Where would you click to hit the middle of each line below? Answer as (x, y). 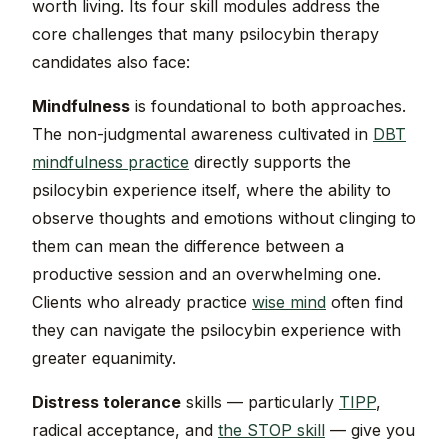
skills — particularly (260, 402)
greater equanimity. (104, 358)
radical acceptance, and (125, 430)
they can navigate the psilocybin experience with (216, 330)
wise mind (289, 302)
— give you (370, 430)
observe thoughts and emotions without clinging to (224, 218)
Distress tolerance (106, 402)
